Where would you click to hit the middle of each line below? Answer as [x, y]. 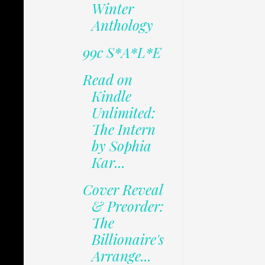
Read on [107, 80]
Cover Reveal [122, 190]
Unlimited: [123, 113]
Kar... [108, 162]
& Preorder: [127, 206]
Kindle [111, 96]
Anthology [122, 25]
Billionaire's [127, 239]
